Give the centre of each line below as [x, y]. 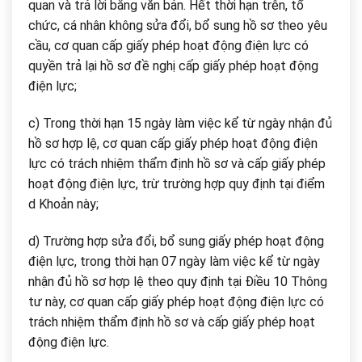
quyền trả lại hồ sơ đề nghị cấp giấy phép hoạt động [173, 65]
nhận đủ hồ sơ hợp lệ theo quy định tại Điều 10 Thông [178, 281]
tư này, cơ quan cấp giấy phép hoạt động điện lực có [176, 301]
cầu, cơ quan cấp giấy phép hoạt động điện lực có [168, 45]
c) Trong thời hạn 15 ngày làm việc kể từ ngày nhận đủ [180, 123]
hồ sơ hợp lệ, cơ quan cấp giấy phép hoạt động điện [173, 143]
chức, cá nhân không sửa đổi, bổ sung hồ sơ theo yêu [178, 25]
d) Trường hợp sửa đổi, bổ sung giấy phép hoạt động [176, 241]
